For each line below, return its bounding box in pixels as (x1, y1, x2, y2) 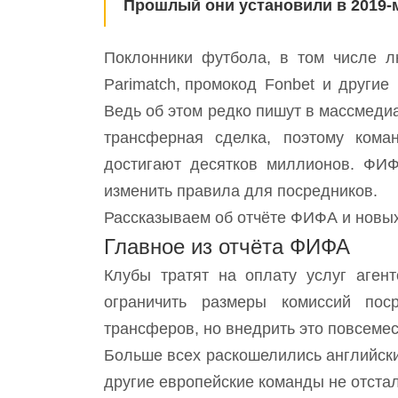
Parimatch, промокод (104, 76, 257, 94)
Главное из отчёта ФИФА (104, 235, 350, 259)
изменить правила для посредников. (104, 182, 378, 201)
